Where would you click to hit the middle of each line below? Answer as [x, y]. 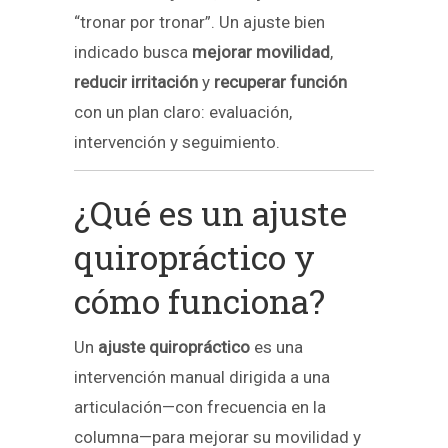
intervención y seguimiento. [177, 141]
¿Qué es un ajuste [210, 213]
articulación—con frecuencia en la [200, 407]
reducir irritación [136, 81]
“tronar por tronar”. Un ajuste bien [199, 21]
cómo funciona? [199, 301]
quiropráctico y [194, 257]
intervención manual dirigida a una [202, 377]
